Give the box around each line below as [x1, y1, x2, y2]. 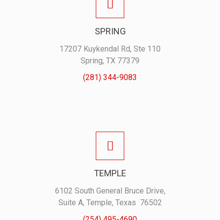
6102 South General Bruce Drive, [55, 186, 165, 195]
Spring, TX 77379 [81, 56, 139, 65]
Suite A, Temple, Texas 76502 [58, 198, 162, 207]
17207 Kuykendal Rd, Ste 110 [59, 44, 161, 54]
